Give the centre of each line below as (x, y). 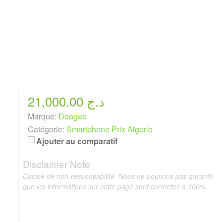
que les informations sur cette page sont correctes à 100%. (115, 186)
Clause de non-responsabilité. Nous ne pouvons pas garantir (118, 176)
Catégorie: (46, 129)
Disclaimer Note (56, 164)
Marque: (42, 116)
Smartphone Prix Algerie (109, 129)
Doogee (72, 116)
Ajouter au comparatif (77, 141)
